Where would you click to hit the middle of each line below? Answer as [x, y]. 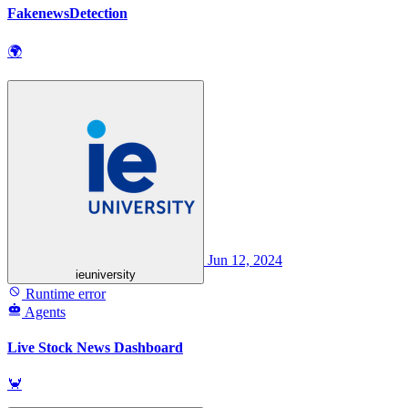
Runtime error [64, 294]
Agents [45, 312]
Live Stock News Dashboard [95, 348]
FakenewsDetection [67, 13]
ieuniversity [106, 275]
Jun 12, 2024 [245, 260]
